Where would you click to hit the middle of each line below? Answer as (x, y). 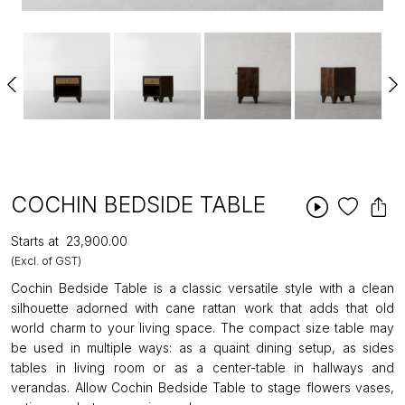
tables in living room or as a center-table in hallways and (202, 367)
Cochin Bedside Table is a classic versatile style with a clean (202, 288)
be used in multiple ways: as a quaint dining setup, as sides (202, 348)
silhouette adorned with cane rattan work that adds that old (202, 308)
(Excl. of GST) (46, 261)
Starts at (35, 241)
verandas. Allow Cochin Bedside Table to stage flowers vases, (202, 387)
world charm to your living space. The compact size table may (202, 328)
